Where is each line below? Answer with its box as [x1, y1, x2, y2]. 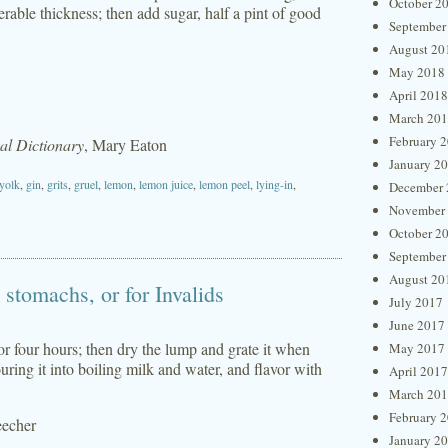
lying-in [256, 176, 293, 192]
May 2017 [389, 339, 445, 357]
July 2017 [389, 293, 443, 311]
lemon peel [199, 176, 250, 192]
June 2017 [389, 316, 445, 334]
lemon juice [139, 176, 193, 192]
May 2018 [389, 63, 445, 81]
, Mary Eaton [84, 134, 167, 155]
